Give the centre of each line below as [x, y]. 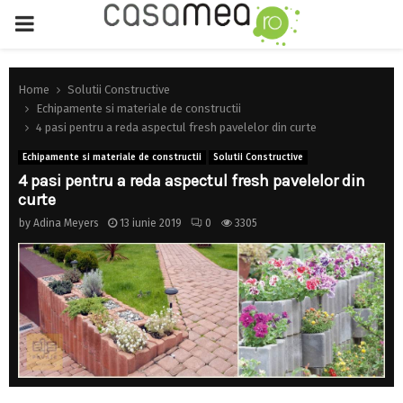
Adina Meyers [66, 223]
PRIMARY [56, 23]
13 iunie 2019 [151, 223]
